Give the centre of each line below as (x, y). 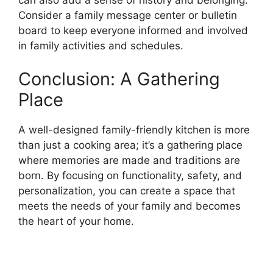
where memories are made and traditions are (129, 161)
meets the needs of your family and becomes (129, 206)
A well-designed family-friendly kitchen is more (134, 130)
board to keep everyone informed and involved (133, 30)
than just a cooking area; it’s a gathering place (130, 145)
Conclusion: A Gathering (119, 79)
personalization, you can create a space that (127, 191)
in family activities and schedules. (101, 45)
